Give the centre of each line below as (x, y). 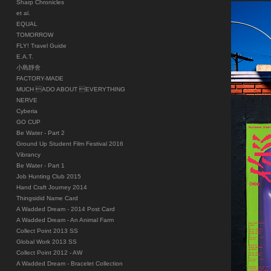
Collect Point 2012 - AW (49, 252)
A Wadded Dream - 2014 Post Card (65, 209)
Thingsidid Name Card (47, 198)
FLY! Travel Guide (41, 45)
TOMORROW (34, 34)
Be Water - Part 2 (40, 132)
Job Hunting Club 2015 (48, 176)
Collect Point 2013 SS (47, 230)
